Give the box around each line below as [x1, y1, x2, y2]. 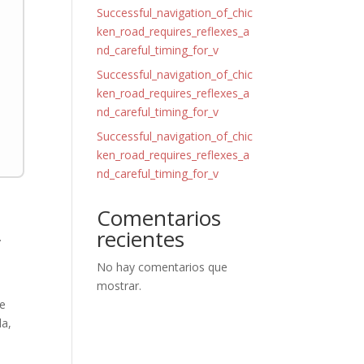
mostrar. [97, 278, 142, 293]
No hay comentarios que [97, 259, 228, 275]
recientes [97, 224, 185, 253]
